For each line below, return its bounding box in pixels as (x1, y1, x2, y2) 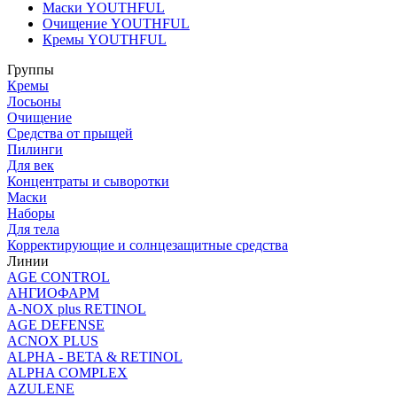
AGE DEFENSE (7, 316, 105, 332)
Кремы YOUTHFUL (43, 31, 167, 47)
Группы (7, 61, 54, 77)
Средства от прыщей (7, 125, 133, 141)
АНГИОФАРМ (7, 284, 99, 300)
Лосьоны (7, 93, 61, 109)
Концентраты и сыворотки (7, 173, 169, 189)
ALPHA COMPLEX (7, 364, 128, 380)
